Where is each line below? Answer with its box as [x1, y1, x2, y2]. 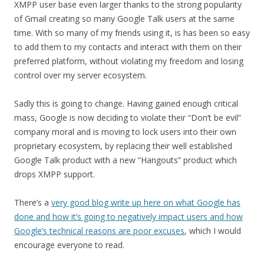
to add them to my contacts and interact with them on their [14, 41, 242, 52]
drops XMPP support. [14, 169, 95, 180]
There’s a [14, 197, 51, 208]
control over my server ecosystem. [14, 70, 147, 81]
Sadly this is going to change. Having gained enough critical [14, 98, 238, 109]
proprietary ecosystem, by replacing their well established [14, 140, 232, 151]
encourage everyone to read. [14, 239, 124, 250]
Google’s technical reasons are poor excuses [14, 225, 184, 236]
